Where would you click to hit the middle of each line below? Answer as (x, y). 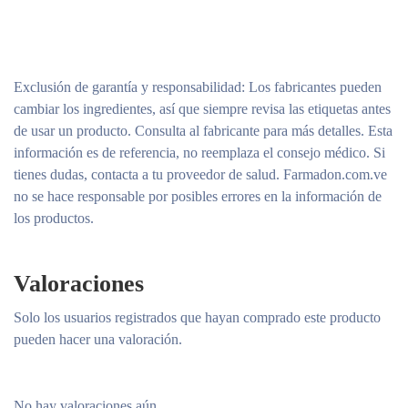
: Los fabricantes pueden (311, 87)
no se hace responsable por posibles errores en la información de (198, 196)
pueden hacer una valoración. (98, 339)
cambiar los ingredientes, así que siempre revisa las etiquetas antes (202, 109)
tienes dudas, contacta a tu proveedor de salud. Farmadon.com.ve (200, 174)
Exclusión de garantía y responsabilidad (127, 87)
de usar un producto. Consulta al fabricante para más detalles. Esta (203, 131)
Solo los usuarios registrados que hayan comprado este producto (197, 317)
